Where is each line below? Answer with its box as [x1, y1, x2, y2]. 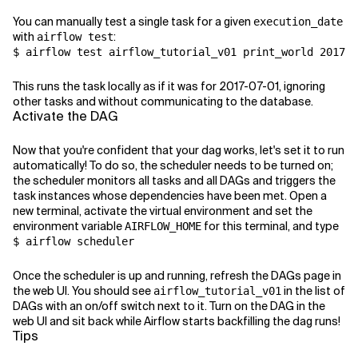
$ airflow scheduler [13, 234, 134, 248]
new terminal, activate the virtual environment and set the [13, 203, 312, 218]
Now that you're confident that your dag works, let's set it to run [13, 142, 344, 157]
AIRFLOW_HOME [125, 219, 201, 233]
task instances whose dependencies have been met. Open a [13, 188, 327, 203]
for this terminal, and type [201, 218, 339, 233]
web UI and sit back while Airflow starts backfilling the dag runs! [13, 313, 340, 328]
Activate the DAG [13, 107, 118, 125]
